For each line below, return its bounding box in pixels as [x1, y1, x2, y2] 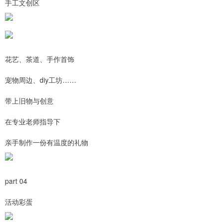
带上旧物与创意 [5, 96, 54, 106]
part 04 [5, 176, 27, 186]
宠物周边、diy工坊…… [5, 75, 76, 85]
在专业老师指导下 [5, 116, 60, 126]
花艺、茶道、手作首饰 [5, 54, 74, 64]
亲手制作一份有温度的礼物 [5, 137, 88, 147]
